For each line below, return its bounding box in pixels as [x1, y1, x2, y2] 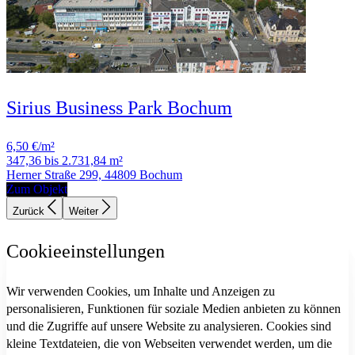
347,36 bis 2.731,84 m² [6, 154, 123, 168]
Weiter [69, 205, 101, 218]
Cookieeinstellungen [6, 241, 165, 262]
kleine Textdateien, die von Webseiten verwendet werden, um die [6, 337, 332, 351]
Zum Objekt [6, 182, 67, 197]
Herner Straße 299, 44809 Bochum [6, 168, 182, 182]
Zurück [13, 205, 48, 218]
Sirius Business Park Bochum [6, 97, 232, 119]
